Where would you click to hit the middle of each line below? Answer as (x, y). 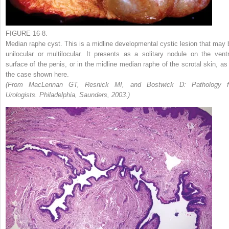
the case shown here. (37, 74)
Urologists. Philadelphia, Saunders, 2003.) (68, 95)
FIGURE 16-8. (27, 33)
